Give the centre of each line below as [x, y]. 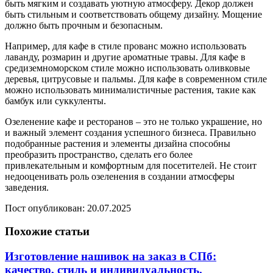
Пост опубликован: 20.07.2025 [68, 208]
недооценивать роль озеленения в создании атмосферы [120, 176]
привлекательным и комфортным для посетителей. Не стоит [131, 165]
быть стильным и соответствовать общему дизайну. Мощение [133, 14]
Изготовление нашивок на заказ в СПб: [111, 256]
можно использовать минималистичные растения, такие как [130, 90]
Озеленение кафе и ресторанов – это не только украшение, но [133, 121]
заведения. [27, 187]
